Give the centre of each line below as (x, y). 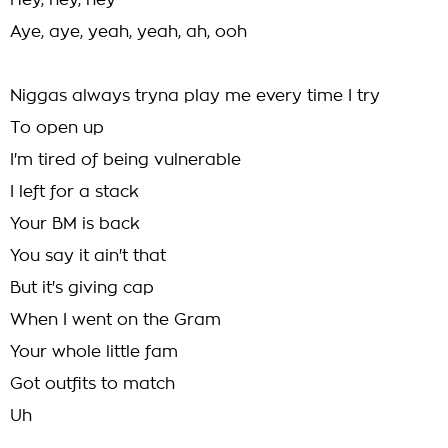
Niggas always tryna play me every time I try (195, 96)
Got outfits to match (92, 384)
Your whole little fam (94, 352)
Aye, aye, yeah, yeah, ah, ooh (128, 32)
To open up (57, 128)
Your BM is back (75, 224)
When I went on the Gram (115, 320)
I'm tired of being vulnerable (125, 160)
